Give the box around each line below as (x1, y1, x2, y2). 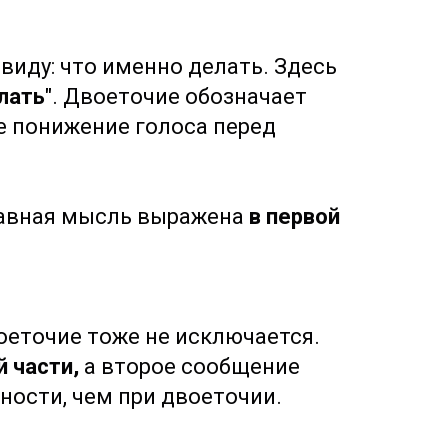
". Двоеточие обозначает (45, 84, 307, 109)
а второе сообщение (79, 354, 300, 379)
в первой (249, 204, 340, 229)
